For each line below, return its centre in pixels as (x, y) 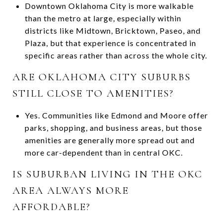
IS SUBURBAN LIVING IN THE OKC (108, 174)
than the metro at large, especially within (103, 18)
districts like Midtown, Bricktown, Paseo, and (112, 30)
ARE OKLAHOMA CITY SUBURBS (102, 77)
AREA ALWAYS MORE (71, 190)
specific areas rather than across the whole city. (116, 55)
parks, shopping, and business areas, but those (113, 127)
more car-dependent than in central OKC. (104, 152)
